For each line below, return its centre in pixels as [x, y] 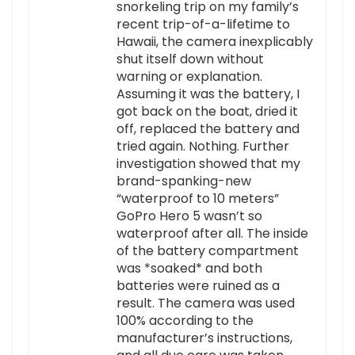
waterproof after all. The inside [212, 234]
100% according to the [185, 321]
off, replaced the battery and [208, 129]
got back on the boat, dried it [207, 112]
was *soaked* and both [189, 269]
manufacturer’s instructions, [204, 338]
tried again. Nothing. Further [203, 147]
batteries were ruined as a [198, 286]
